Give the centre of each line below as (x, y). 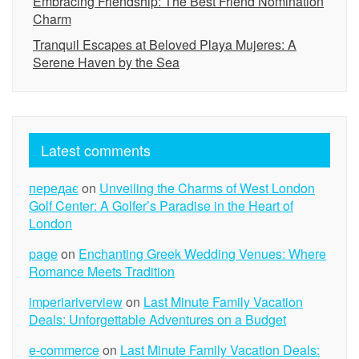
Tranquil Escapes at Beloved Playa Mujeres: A (165, 44)
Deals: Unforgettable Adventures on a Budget (157, 319)
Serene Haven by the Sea (106, 62)
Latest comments (96, 150)
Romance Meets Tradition (102, 271)
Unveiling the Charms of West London (207, 188)
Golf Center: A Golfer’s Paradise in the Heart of (161, 206)
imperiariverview (76, 302)
